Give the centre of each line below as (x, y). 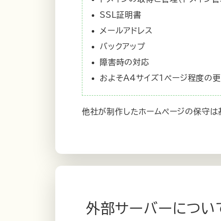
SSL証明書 (120, 15)
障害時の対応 (124, 62)
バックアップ (122, 47)
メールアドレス (126, 31)
